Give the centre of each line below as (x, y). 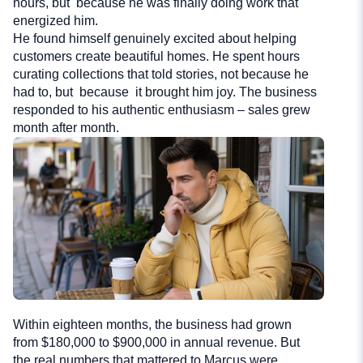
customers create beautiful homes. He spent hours (156, 57)
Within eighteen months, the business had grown (152, 325)
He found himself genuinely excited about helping (155, 39)
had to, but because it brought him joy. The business (165, 92)
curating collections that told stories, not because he (161, 75)
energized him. (56, 21)
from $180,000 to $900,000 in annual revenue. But (158, 343)
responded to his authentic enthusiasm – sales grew (162, 110)
